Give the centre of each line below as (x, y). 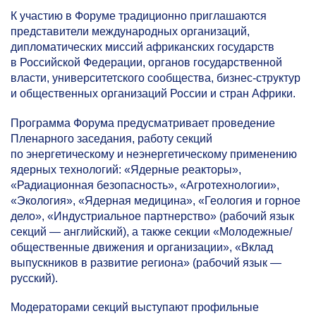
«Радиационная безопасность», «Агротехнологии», (145, 185)
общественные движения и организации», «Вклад (142, 247)
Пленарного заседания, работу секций (111, 138)
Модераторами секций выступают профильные (135, 307)
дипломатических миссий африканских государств (142, 47)
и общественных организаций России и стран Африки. (153, 94)
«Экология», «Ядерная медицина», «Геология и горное (156, 200)
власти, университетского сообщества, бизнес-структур (156, 78)
